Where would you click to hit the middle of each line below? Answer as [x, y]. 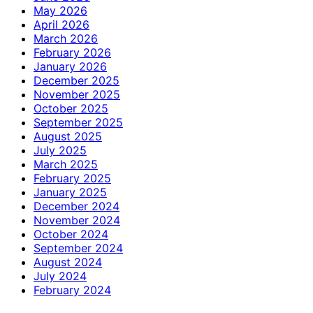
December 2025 [77, 80]
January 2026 [70, 66]
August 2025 [68, 136]
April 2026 [61, 24]
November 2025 [77, 94]
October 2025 [71, 108]
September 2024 [78, 248]
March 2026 [66, 38]
